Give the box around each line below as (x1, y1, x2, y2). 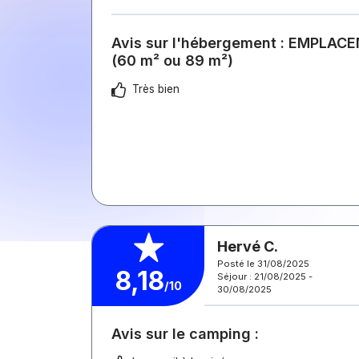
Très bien (132, 83, 179, 95)
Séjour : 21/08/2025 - (217, 270, 313, 282)
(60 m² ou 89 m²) (111, 52, 233, 69)
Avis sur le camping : (111, 325, 259, 342)
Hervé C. (217, 237, 278, 255)
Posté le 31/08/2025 (217, 257, 309, 269)
